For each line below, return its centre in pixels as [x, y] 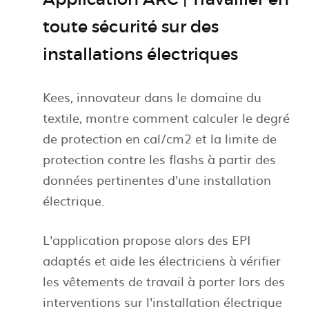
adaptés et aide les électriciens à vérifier [162, 261]
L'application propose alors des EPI [147, 240]
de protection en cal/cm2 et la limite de [160, 139]
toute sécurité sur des [131, 27]
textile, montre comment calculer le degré [166, 118]
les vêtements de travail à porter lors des [164, 281]
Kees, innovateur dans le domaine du [152, 97]
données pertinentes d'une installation [157, 180]
